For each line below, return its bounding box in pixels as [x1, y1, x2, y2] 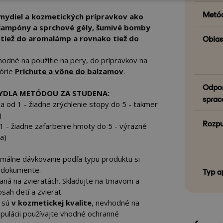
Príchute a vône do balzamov [15, 66, 123, 76]
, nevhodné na [92, 198, 139, 208]
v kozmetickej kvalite [9, 198, 92, 208]
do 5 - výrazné [97, 121, 147, 131]
